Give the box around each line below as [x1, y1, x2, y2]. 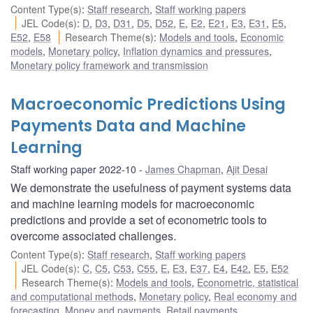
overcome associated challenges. [10, 227, 176, 244]
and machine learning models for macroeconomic [10, 195, 254, 212]
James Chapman [145, 161, 221, 176]
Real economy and [214, 289, 297, 303]
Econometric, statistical [197, 275, 299, 289]
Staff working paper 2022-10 [10, 161, 136, 176]
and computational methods [10, 289, 133, 303]
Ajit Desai [226, 161, 268, 176]
